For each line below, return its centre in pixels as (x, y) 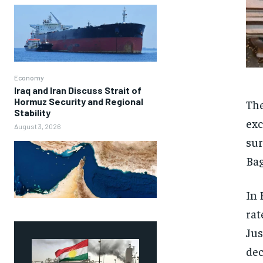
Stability (32, 112)
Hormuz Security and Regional (79, 101)
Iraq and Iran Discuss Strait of (78, 90)
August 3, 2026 (38, 126)
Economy (29, 77)
